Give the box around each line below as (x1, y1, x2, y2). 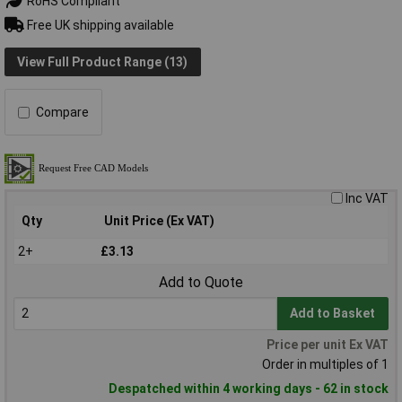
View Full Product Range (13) (17, 54, 188, 69)
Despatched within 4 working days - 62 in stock (109, 381, 389, 397)
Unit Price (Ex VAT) (104, 214, 214, 229)
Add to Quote (159, 274, 243, 292)
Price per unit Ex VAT (267, 337, 389, 353)
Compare (36, 105, 89, 120)
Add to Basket (290, 306, 376, 321)
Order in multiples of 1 (262, 357, 389, 372)
